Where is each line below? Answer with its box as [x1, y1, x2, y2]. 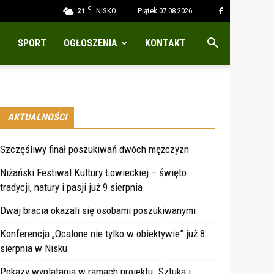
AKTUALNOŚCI [7, 111, 67, 124]
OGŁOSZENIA [64, 37, 117, 49]
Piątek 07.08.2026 [138, 6, 192, 15]
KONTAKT [145, 37, 186, 49]
